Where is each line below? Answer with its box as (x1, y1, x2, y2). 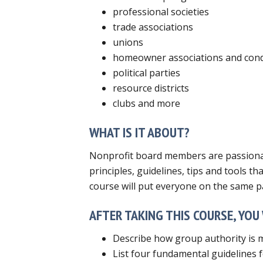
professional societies (113, 5, 209, 18)
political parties (113, 66, 180, 79)
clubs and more (113, 96, 180, 110)
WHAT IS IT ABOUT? (89, 123, 190, 141)
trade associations (113, 20, 193, 33)
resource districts (113, 81, 189, 95)
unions (113, 35, 143, 49)
